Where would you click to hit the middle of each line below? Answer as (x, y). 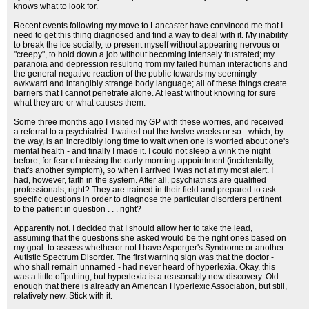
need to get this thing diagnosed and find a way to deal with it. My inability (151, 35)
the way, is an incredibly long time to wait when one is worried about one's (151, 141)
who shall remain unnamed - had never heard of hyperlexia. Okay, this (144, 267)
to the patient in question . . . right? (78, 209)
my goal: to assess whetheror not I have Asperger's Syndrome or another (149, 248)
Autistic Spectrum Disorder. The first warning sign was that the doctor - (144, 257)
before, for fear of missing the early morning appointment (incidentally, (144, 161)
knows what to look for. (56, 6)
